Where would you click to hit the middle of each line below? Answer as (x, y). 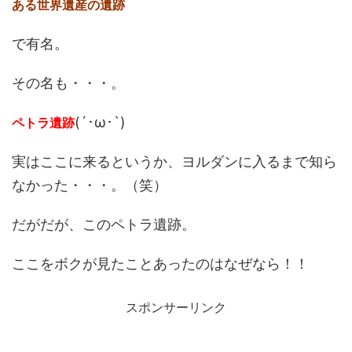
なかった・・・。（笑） (90, 185)
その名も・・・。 (68, 82)
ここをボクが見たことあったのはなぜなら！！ (160, 263)
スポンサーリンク (176, 307)
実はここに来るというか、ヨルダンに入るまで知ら (174, 161)
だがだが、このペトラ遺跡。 (104, 224)
